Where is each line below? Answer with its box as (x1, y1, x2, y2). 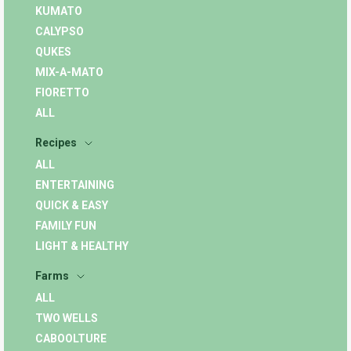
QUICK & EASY (35, 199, 108, 212)
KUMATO (35, 5, 82, 18)
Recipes (35, 136, 77, 150)
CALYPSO (35, 25, 84, 38)
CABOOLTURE (35, 332, 107, 346)
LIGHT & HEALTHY (35, 240, 128, 253)
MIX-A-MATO (35, 66, 103, 79)
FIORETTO (35, 86, 89, 100)
